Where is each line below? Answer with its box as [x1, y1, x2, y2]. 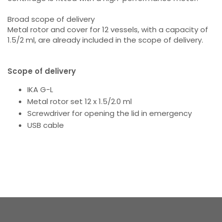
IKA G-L [27, 84, 53, 95]
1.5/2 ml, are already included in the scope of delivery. [7, 35, 203, 45]
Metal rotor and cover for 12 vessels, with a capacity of [7, 24, 208, 35]
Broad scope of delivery [7, 14, 95, 24]
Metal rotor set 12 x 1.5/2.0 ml [27, 96, 132, 107]
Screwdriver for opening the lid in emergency [27, 108, 192, 118]
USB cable [27, 120, 64, 130]
